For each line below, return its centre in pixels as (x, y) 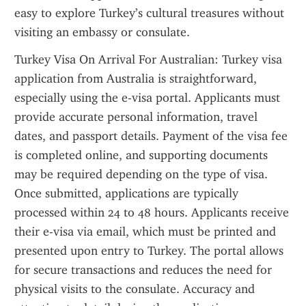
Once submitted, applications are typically (126, 193)
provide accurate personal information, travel (136, 117)
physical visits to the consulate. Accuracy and (135, 289)
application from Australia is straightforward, (136, 79)
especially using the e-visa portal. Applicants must (147, 98)
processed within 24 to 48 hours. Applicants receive (152, 212)
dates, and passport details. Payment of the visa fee (151, 136)
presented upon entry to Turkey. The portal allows (149, 251)
